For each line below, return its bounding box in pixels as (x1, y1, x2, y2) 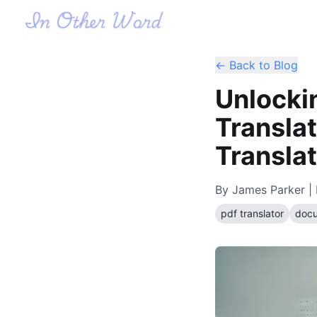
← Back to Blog (215, 58, 298, 72)
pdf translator (221, 207, 284, 219)
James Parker (232, 183, 305, 197)
